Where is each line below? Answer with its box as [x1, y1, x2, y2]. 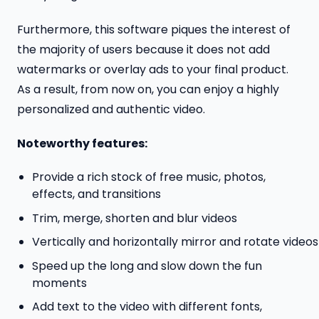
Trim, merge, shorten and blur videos [31, 209, 237, 226]
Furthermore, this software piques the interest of [17, 21, 291, 38]
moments [31, 274, 87, 291]
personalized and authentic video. [17, 100, 205, 117]
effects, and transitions [31, 186, 161, 203]
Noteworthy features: [17, 135, 150, 152]
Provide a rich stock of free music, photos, [31, 169, 266, 186]
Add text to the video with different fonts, [31, 298, 262, 315]
